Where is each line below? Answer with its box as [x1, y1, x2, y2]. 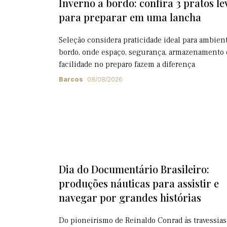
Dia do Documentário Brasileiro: [59, 162, 209, 176]
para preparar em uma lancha [59, 10, 201, 24]
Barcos [59, 75, 83, 83]
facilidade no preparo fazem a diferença [59, 59, 195, 69]
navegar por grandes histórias [59, 191, 201, 204]
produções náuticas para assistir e [59, 176, 219, 190]
